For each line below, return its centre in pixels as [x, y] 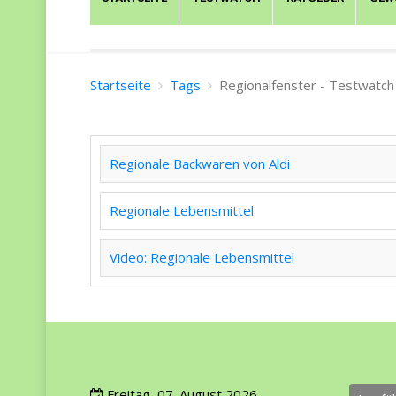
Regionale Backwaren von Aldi [200, 163]
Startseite [121, 84]
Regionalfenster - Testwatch [307, 84]
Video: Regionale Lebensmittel [202, 257]
